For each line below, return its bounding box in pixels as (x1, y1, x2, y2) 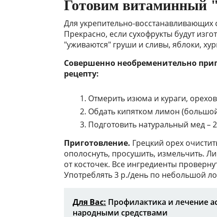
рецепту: (64, 68, 99, 79)
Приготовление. (64, 138, 130, 149)
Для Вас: (73, 197, 106, 208)
